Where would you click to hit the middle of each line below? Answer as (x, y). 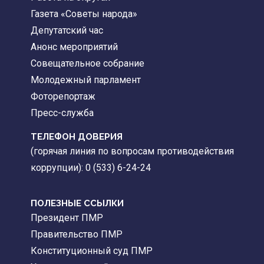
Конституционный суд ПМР (92, 250)
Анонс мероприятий (74, 47)
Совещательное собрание (88, 63)
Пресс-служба (62, 113)
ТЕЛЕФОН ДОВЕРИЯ (77, 136)
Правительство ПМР (77, 234)
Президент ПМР (67, 217)
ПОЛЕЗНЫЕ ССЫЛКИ (77, 203)
